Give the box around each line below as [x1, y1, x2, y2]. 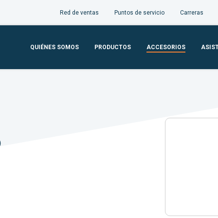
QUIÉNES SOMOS [30, 44, 79, 51]
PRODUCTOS [94, 44, 131, 51]
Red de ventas [60, 9, 99, 16]
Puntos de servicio [114, 9, 164, 16]
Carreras [180, 9, 203, 16]
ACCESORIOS [146, 44, 185, 51]
